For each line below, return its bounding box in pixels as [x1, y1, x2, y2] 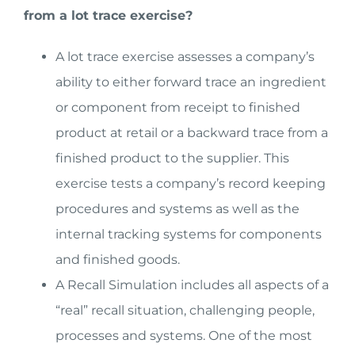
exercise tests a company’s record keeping [55, 175, 326, 191]
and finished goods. [55, 251, 180, 267]
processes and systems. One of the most [55, 327, 312, 343]
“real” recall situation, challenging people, [55, 302, 315, 318]
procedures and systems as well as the [55, 200, 300, 216]
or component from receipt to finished [55, 99, 300, 115]
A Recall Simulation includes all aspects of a [55, 277, 329, 292]
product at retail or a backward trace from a [55, 124, 328, 140]
